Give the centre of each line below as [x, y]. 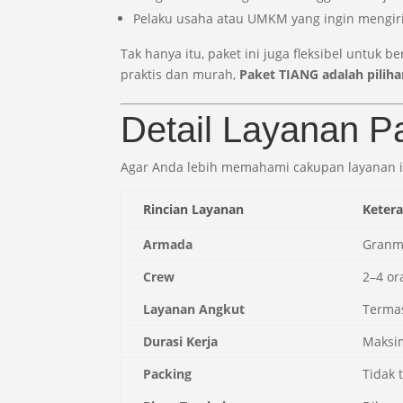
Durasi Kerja [181, 341]
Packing [168, 373]
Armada [168, 244]
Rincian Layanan [194, 209]
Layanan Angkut [194, 309]
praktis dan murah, [180, 74]
